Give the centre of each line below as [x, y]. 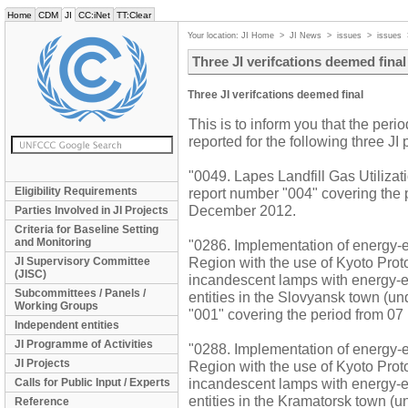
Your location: [214, 36]
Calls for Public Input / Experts [92, 382]
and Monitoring [53, 242]
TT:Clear [134, 15]
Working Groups [56, 306]
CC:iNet [94, 15]
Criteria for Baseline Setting [87, 229]
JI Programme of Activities [84, 344]
